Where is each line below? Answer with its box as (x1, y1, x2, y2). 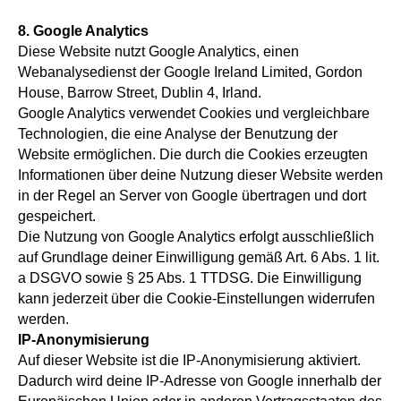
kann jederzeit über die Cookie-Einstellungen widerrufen (18, 291, 375, 306)
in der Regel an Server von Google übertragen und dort (18, 188, 366, 203)
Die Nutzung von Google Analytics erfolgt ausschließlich (18, 229, 374, 244)
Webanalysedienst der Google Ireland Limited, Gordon (18, 64, 363, 80)
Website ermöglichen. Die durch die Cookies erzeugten (18, 147, 368, 162)
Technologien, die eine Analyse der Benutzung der (18, 126, 337, 141)
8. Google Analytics (18, 23, 149, 38)
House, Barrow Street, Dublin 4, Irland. (18, 85, 261, 100)
